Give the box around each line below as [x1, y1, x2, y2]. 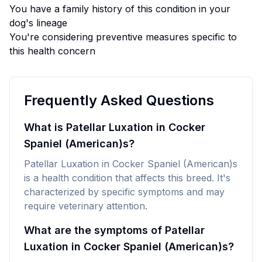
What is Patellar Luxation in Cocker [24, 121, 205, 133]
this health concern [9, 45, 95, 57]
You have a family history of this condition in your [9, 3, 230, 15]
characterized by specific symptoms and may [24, 186, 225, 198]
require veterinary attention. [24, 200, 147, 212]
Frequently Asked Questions [24, 92, 214, 109]
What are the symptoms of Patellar [24, 224, 205, 236]
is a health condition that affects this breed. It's [24, 172, 230, 184]
